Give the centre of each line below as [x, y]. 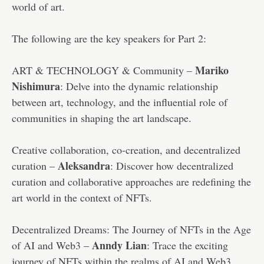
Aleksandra [84, 165]
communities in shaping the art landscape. [102, 118]
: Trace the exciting [187, 245]
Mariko [212, 70]
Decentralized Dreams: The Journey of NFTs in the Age [131, 229]
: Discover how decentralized [172, 165]
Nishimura [36, 86]
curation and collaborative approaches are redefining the [131, 181]
